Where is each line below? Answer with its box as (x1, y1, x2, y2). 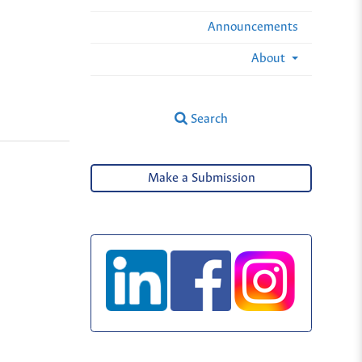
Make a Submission (147, 171, 255, 186)
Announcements (208, 19, 298, 34)
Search (187, 112, 229, 126)
